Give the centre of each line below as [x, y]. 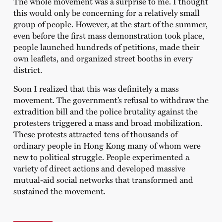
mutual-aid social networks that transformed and [103, 179]
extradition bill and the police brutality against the [105, 111]
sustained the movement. [59, 191]
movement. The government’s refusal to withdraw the [111, 99]
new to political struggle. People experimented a [101, 156]
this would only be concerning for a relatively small [106, 13]
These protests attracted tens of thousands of [95, 134]
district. [28, 70]
